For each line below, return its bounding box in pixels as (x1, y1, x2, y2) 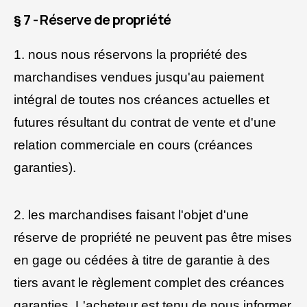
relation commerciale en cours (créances (14, 137, 253, 152)
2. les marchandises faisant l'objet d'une (14, 207, 249, 222)
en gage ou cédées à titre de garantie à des (14, 252, 270, 267)
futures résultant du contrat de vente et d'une (14, 114, 276, 130)
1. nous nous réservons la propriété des (14, 47, 247, 62)
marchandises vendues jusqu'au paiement (14, 69, 264, 84)
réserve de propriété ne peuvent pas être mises (14, 230, 292, 245)
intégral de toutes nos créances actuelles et (14, 92, 269, 107)
